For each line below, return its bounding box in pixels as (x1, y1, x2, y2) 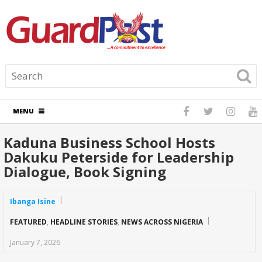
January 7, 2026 (10, 237, 61, 247)
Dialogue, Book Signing (4, 162, 167, 181)
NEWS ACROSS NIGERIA (121, 217, 204, 227)
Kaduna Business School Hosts (4, 133, 216, 152)
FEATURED (10, 217, 47, 227)
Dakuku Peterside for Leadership (4, 147, 235, 167)
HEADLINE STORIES (50, 217, 118, 227)
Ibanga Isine (10, 196, 56, 206)
